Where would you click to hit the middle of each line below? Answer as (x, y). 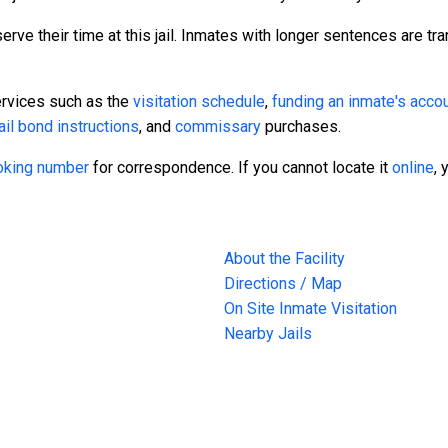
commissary (218, 127)
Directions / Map (283, 284)
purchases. (301, 127)
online (413, 168)
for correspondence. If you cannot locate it (240, 168)
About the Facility (284, 259)
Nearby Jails (268, 334)
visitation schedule (199, 102)
